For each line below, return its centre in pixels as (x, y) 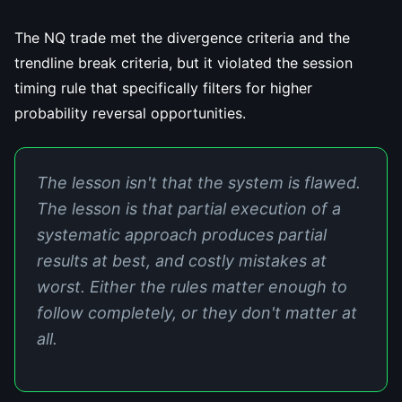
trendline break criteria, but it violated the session (184, 63)
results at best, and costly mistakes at (182, 261)
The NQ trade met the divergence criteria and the (182, 38)
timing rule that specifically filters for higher (163, 88)
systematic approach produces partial (182, 235)
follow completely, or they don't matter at (197, 313)
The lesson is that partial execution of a (189, 209)
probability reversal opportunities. (130, 113)
